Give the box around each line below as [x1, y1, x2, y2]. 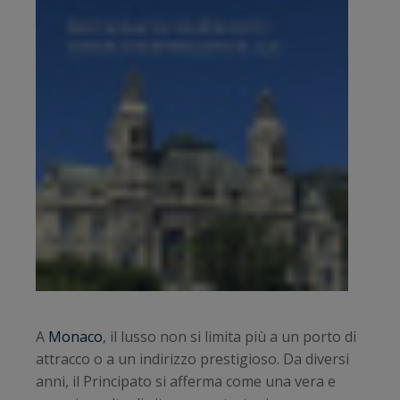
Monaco [48, 327, 103, 346]
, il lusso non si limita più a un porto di [103, 327, 356, 346]
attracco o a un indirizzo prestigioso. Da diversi [36, 349, 349, 369]
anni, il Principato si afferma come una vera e [36, 371, 336, 391]
